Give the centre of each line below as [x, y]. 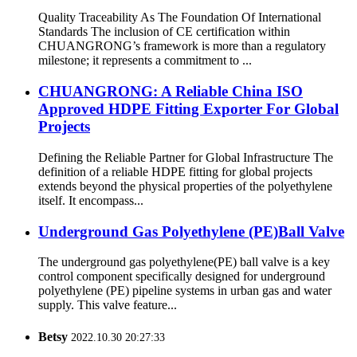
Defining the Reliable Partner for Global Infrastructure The [186, 157]
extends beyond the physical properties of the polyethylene [185, 186]
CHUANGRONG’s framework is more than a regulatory [182, 46]
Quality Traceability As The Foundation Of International [180, 18]
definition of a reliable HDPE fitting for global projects [175, 171]
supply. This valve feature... [108, 305]
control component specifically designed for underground [182, 277]
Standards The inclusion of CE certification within [164, 32]
